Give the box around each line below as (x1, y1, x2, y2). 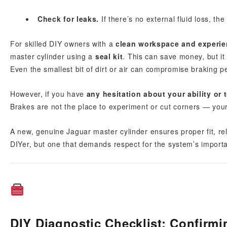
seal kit (95, 51, 123, 61)
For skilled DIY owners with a (10, 39, 116, 49)
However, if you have (10, 89, 87, 99)
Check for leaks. (37, 14, 99, 24)
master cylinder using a (10, 51, 95, 61)
